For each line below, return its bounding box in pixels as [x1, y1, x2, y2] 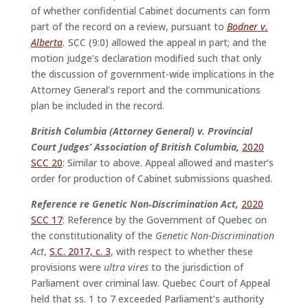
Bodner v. [226, 20, 268, 34]
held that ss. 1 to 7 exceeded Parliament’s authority [30, 292, 264, 306]
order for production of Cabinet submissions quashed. [30, 172, 275, 186]
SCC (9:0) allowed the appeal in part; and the [65, 36, 267, 49]
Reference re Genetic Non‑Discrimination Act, [30, 197, 239, 211]
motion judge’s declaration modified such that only [30, 52, 261, 65]
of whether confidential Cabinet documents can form [30, 4, 270, 18]
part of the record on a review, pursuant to [30, 20, 227, 34]
